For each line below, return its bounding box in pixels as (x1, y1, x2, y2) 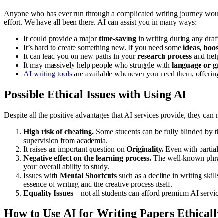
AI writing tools (23, 69, 72, 78)
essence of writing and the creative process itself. (23, 180, 174, 188)
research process (137, 52, 194, 60)
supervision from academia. (23, 136, 109, 145)
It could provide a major (23, 34, 99, 43)
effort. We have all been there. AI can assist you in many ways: (4, 18, 197, 26)
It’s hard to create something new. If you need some (23, 43, 183, 52)
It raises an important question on (23, 145, 127, 153)
